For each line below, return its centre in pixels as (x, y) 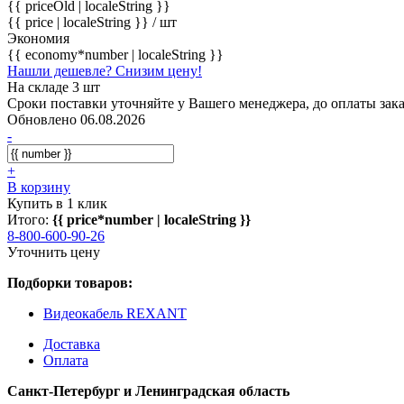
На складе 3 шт (54, 87)
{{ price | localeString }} (80, 22)
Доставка (72, 344)
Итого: (30, 219)
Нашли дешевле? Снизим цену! (105, 70)
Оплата (66, 360)
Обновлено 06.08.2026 (76, 119)
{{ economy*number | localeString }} (115, 54)
